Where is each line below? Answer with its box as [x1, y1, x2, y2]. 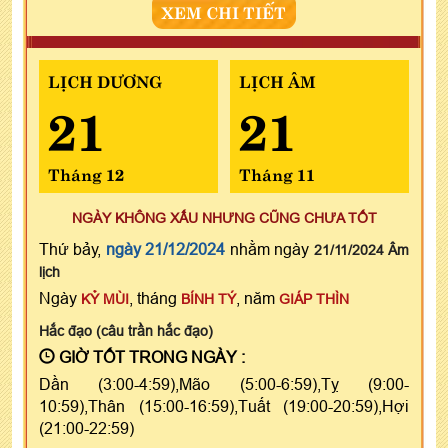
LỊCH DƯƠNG [48, 67, 162, 92]
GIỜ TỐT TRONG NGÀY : [55, 347, 245, 366]
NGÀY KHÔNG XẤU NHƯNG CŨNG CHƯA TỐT [71, 209, 377, 226]
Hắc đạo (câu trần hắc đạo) [39, 322, 213, 339]
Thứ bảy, [39, 239, 106, 258]
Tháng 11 [238, 160, 315, 185]
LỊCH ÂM [238, 67, 316, 92]
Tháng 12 [48, 160, 124, 185]
